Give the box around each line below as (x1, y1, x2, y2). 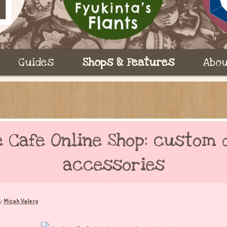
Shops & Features (82, 55, 174, 69)
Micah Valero (3, 197, 39, 205)
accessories (62, 153, 165, 176)
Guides (18, 55, 54, 69)
